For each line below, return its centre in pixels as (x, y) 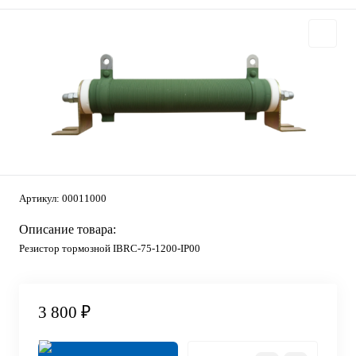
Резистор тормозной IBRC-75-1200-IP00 (110, 248)
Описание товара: (68, 229)
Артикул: (41, 198)
